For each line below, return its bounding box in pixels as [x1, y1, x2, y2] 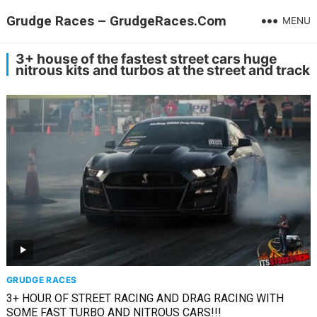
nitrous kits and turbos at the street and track [15, 62, 310, 79]
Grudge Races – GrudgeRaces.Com [6, 13, 226, 29]
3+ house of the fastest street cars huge [15, 50, 277, 67]
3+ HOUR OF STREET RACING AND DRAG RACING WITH [6, 291, 22, 305]
